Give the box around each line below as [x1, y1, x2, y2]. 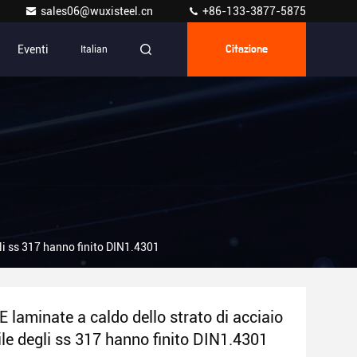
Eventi [18, 43, 49, 56]
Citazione [226, 44, 268, 55]
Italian [80, 44, 108, 55]
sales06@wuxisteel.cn [41, 5, 155, 18]
